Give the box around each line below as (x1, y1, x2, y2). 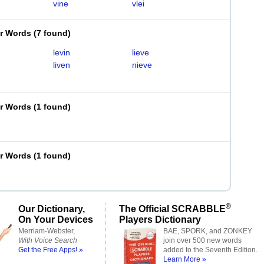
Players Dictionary (119, 214, 201, 225)
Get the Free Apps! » (18, 246, 83, 254)
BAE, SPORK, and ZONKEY (163, 227, 252, 235)
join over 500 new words (163, 236, 242, 245)
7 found (37, 28, 68, 38)
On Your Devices (18, 214, 93, 225)
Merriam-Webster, (18, 227, 75, 235)
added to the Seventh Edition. (163, 246, 258, 254)
